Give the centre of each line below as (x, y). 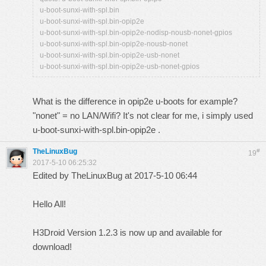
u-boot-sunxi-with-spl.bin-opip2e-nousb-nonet (114, 44)
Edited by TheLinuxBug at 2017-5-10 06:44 (115, 175)
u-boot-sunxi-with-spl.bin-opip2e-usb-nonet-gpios (120, 66)
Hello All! (49, 204)
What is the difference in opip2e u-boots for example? (135, 101)
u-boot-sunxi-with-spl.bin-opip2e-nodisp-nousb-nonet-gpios (136, 33)
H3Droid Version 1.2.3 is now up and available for (127, 232)
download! (52, 247)
